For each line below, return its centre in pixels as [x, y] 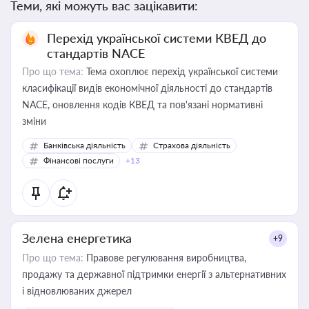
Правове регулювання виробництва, [165, 258]
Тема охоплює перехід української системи [181, 71]
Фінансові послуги [79, 160]
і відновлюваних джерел [77, 291]
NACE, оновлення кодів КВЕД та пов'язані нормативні [142, 104]
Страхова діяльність [192, 145]
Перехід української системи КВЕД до [157, 38]
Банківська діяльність [84, 145]
